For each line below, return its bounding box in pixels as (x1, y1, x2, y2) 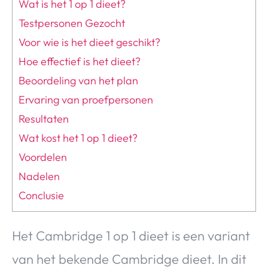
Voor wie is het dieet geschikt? (19, 35, 160, 50)
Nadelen (19, 169, 60, 184)
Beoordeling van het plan (19, 74, 138, 88)
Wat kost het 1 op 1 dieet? (19, 131, 138, 145)
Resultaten (19, 112, 69, 126)
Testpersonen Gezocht (19, 16, 125, 31)
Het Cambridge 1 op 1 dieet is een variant (12, 227, 250, 244)
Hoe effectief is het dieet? (19, 54, 141, 69)
